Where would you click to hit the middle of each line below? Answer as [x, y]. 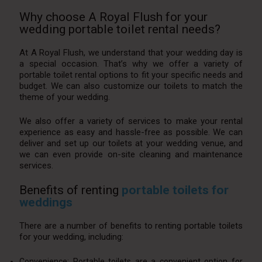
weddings [46, 202]
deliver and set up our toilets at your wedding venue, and [131, 143]
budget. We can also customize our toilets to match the [131, 86]
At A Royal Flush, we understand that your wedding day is [131, 52]
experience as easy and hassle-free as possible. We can [131, 132]
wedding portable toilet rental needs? [120, 29]
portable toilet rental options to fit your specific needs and [131, 75]
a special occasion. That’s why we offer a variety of [131, 63]
